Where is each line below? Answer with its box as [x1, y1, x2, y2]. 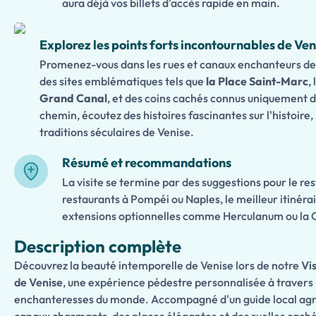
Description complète [14, 236, 181, 257]
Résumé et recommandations [62, 154, 231, 171]
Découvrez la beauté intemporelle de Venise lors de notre [14, 258, 301, 272]
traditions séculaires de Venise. [39, 125, 194, 139]
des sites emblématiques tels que [39, 74, 206, 88]
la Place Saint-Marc [206, 74, 308, 88]
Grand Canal [39, 91, 107, 105]
